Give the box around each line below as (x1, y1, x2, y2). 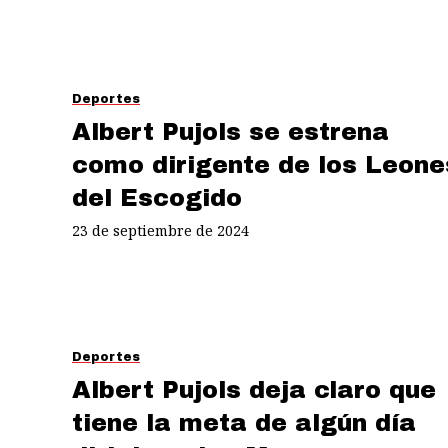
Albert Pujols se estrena (72, 118, 389, 145)
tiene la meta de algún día (72, 409, 416, 436)
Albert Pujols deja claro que (72, 376, 436, 403)
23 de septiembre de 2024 (72, 220, 249, 240)
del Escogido (72, 184, 242, 211)
